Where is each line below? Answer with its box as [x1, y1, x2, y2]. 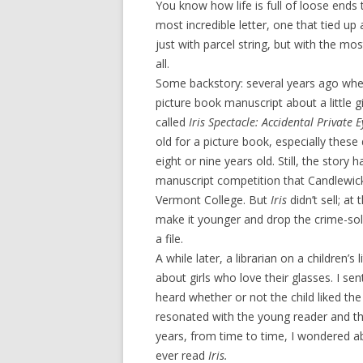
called [156, 114, 189, 130]
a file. [156, 231, 183, 246]
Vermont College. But [156, 192, 271, 207]
